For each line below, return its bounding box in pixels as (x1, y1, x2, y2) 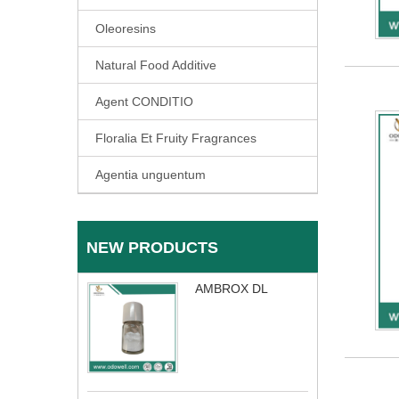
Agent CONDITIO (95, 94, 193, 109)
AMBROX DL (195, 281, 268, 296)
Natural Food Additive (95, 58, 216, 72)
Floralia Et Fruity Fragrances (95, 131, 256, 145)
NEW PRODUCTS (86, 239, 218, 256)
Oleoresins (95, 21, 156, 36)
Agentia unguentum (95, 167, 206, 182)
